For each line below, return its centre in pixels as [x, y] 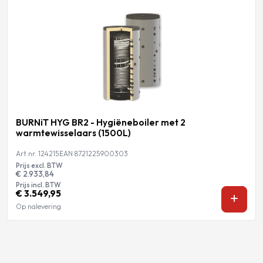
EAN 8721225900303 [93, 153]
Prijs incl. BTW [38, 184]
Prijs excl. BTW [39, 165]
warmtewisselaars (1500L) [73, 133]
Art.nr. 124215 [37, 153]
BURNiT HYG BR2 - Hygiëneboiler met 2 [100, 123]
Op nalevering [38, 206]
